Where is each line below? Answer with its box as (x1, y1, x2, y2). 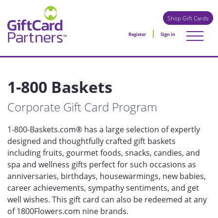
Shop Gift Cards (167, 14, 209, 22)
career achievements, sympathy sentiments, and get (7, 182, 199, 193)
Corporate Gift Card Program (7, 99, 157, 115)
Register (128, 31, 146, 37)
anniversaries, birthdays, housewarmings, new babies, (7, 171, 206, 182)
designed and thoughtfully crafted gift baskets (7, 136, 176, 146)
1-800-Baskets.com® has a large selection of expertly (7, 124, 200, 135)
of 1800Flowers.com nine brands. (7, 206, 128, 217)
